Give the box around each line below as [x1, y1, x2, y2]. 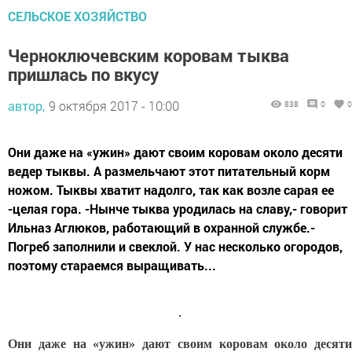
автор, [8, 97, 45, 114]
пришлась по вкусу [8, 62, 159, 86]
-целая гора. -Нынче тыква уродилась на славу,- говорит [8, 200, 347, 217]
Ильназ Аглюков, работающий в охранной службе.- [8, 218, 315, 236]
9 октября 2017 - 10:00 [49, 97, 179, 114]
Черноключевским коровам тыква [8, 43, 289, 67]
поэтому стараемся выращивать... [8, 256, 216, 273]
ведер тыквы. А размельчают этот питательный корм [8, 162, 330, 179]
